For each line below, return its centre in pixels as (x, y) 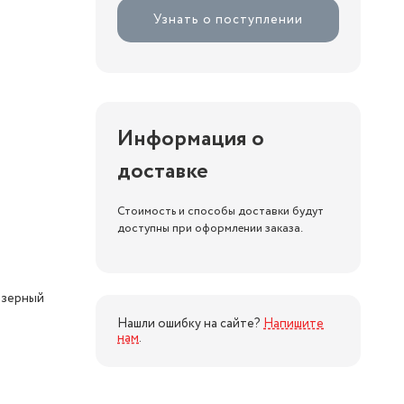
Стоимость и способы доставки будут (220, 211)
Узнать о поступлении (228, 19)
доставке (163, 172)
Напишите (294, 324)
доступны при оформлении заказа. (210, 229)
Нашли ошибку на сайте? (190, 324)
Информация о (191, 139)
